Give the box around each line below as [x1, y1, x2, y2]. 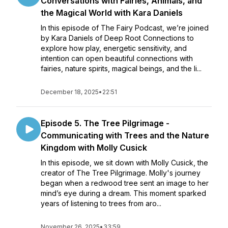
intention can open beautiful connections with [41, 54, 193, 63]
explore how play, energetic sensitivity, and [41, 44, 187, 52]
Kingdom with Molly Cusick [41, 142, 147, 153]
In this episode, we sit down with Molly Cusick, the [41, 158, 208, 167]
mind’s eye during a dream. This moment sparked [41, 189, 206, 197]
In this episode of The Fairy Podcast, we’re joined [41, 23, 209, 32]
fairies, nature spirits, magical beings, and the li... [41, 64, 202, 73]
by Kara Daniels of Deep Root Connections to [41, 34, 194, 42]
